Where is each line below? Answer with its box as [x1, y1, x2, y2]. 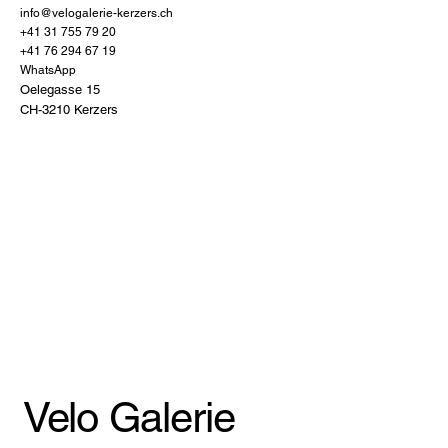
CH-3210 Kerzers [20, 101, 118, 117]
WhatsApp [20, 62, 76, 77]
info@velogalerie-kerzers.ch [20, 5, 173, 20]
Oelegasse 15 [20, 81, 100, 97]
